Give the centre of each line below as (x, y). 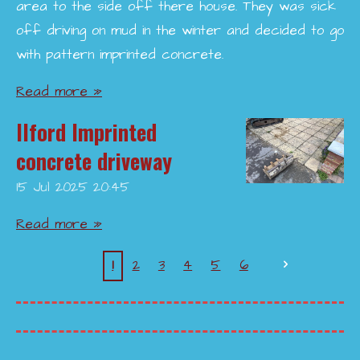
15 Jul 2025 (52, 187)
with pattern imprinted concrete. (123, 55)
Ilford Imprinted (86, 132)
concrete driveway (94, 161)
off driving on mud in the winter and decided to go (180, 31)
